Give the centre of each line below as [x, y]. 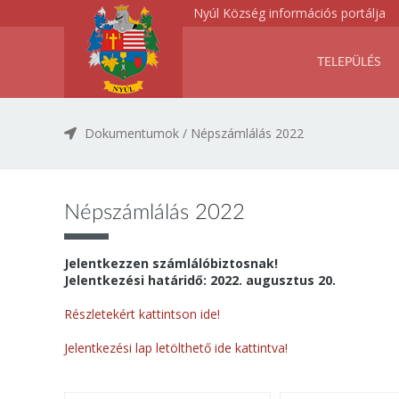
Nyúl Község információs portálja [289, 13]
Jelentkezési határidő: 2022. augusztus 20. [200, 280]
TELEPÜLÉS [349, 62]
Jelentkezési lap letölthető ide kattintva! [176, 348]
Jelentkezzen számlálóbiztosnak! [171, 263]
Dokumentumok [132, 133]
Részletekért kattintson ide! [142, 314]
